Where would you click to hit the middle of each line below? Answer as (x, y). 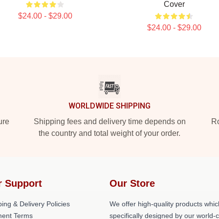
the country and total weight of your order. (109, 133)
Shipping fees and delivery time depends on (109, 121)
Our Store (132, 183)
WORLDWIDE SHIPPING (109, 106)
